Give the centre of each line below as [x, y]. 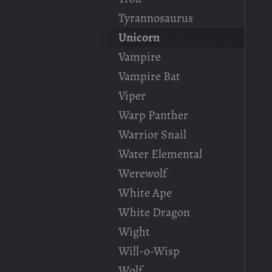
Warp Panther [153, 115]
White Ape [145, 193]
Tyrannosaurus [156, 18]
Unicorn [139, 37]
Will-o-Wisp [149, 251]
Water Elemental [160, 154]
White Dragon [154, 212]
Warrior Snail [152, 134]
